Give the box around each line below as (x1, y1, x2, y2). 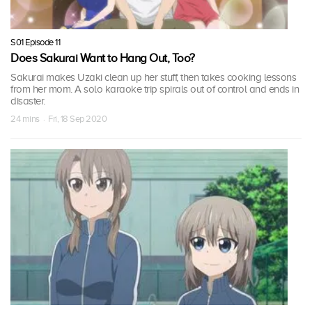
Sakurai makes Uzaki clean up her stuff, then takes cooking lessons (10, 72, 296, 84)
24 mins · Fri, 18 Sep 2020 (10, 114, 107, 125)
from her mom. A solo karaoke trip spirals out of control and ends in (10, 84, 299, 95)
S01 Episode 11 (10, 37, 60, 48)
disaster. (10, 95, 45, 107)
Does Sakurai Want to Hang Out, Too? (10, 52, 195, 65)
